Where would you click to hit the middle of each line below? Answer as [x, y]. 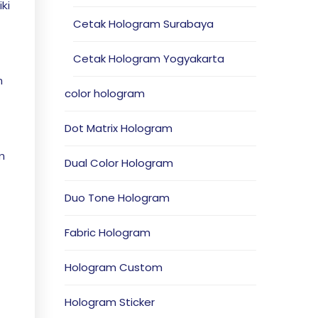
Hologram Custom [114, 267]
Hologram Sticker [110, 302]
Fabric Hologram [108, 232]
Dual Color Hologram [119, 163]
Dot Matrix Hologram [119, 128]
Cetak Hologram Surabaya [143, 24]
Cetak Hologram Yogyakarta [149, 59]
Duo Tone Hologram [117, 198]
